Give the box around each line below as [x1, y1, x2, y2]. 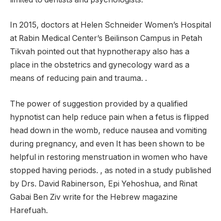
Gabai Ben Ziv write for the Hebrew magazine [10, 192, 178, 202]
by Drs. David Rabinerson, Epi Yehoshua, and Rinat [10, 179, 197, 188]
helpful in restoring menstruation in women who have [10, 152, 208, 162]
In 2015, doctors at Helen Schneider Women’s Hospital [10, 20, 211, 30]
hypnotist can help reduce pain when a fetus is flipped [10, 112, 209, 122]
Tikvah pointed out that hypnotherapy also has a [10, 47, 189, 57]
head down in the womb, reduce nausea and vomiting [10, 125, 207, 135]
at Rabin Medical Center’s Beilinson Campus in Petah [10, 34, 202, 43]
